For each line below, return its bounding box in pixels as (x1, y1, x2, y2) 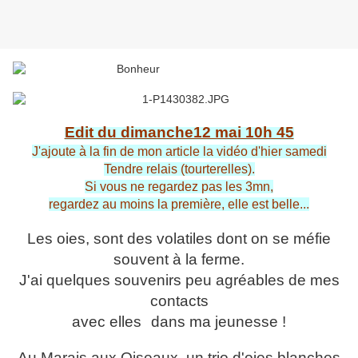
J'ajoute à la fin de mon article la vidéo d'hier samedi (31, 145, 327, 159)
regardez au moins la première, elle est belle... (49, 197, 309, 212)
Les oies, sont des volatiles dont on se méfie (27, 230, 331, 248)
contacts (149, 292, 209, 310)
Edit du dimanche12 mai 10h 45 (64, 124, 294, 141)
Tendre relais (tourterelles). (103, 162, 255, 177)
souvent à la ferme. (113, 251, 245, 268)
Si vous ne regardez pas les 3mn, (85, 180, 273, 194)
